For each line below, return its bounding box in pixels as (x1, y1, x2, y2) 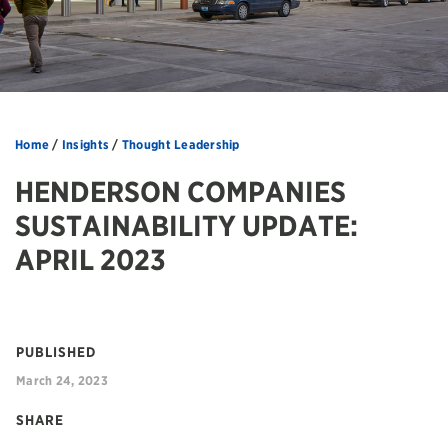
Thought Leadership (121, 137, 240, 153)
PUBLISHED (16, 343, 96, 360)
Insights (61, 137, 110, 153)
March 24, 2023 (16, 372, 108, 388)
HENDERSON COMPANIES (15, 174, 346, 210)
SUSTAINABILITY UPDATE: (15, 208, 358, 244)
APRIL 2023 (15, 242, 166, 278)
